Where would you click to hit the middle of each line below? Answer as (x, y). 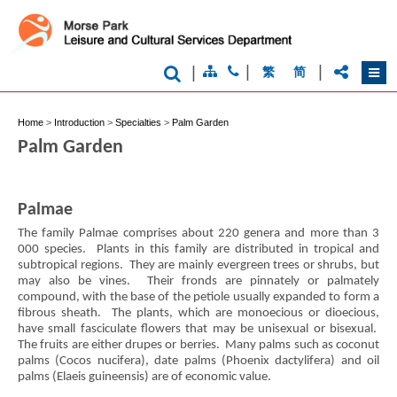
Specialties (138, 122)
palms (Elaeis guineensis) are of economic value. (144, 377)
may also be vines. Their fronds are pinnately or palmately (198, 281)
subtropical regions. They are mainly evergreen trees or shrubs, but (198, 265)
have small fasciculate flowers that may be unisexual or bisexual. (198, 329)
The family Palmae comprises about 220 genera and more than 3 (198, 233)
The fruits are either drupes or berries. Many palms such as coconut (198, 345)
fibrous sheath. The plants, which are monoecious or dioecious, (198, 313)
